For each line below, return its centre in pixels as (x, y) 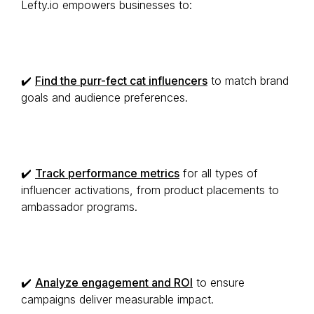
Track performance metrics (107, 173)
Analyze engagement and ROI (114, 282)
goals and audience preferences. (104, 97)
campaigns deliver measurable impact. (117, 299)
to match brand (248, 81)
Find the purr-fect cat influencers (121, 81)
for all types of (219, 173)
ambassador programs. (79, 207)
